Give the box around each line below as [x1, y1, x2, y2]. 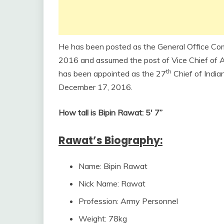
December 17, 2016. [58, 81, 132, 92]
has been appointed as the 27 [58, 68, 166, 78]
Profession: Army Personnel [78, 195, 178, 206]
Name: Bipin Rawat [78, 160, 147, 171]
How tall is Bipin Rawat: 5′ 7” [58, 107, 162, 117]
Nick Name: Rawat [78, 178, 145, 188]
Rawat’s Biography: [58, 132, 162, 147]
